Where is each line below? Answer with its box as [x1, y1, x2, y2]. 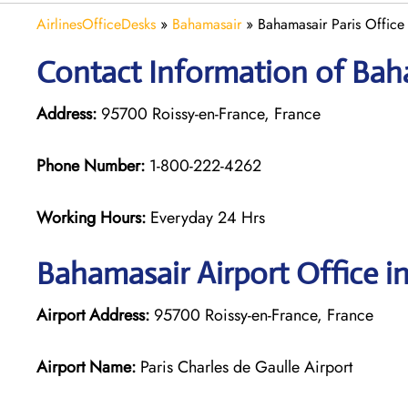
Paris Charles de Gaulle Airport [136, 354, 352, 379]
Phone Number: [36, 153, 145, 178]
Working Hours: [36, 205, 150, 229]
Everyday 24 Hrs [150, 205, 265, 229]
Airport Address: [36, 302, 149, 327]
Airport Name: [36, 354, 136, 379]
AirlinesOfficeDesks [36, 13, 156, 35]
